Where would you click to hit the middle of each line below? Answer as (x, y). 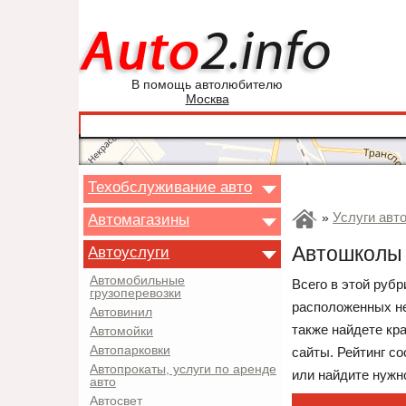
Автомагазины (139, 219)
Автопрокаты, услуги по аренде (183, 369)
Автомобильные (137, 280)
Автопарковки (130, 350)
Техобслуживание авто (170, 187)
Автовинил (121, 312)
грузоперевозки (135, 293)
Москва (207, 99)
